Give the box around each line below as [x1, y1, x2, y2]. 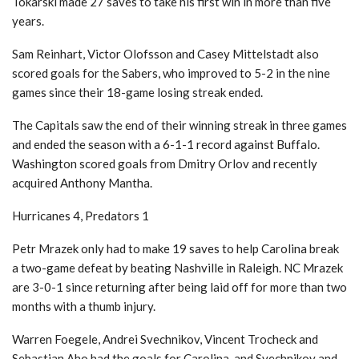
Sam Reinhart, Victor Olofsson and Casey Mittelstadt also [12, 46, 319, 61]
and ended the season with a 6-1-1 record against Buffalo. [12, 137, 320, 151]
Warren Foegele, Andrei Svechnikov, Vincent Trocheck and [12, 332, 318, 346]
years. [12, 14, 44, 28]
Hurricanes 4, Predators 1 [12, 208, 149, 223]
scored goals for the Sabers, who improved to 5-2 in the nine [12, 66, 330, 80]
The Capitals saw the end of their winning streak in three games [12, 118, 347, 132]
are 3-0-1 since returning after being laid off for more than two [12, 280, 347, 294]
